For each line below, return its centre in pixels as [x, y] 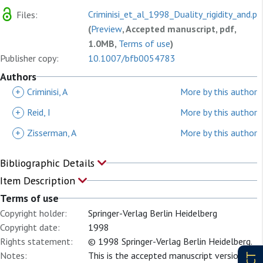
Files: [26, 14]
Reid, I [39, 112]
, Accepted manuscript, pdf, [179, 29]
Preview [107, 29]
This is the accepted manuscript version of [171, 255]
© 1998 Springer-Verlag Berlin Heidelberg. [170, 241]
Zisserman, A [52, 133]
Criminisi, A [47, 92]
